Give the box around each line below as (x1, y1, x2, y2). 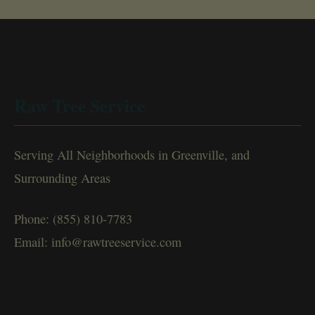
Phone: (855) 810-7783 (14, 210, 132, 228)
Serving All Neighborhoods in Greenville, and (14, 146, 250, 164)
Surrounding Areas (14, 169, 110, 187)
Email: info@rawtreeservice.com (14, 233, 181, 251)
